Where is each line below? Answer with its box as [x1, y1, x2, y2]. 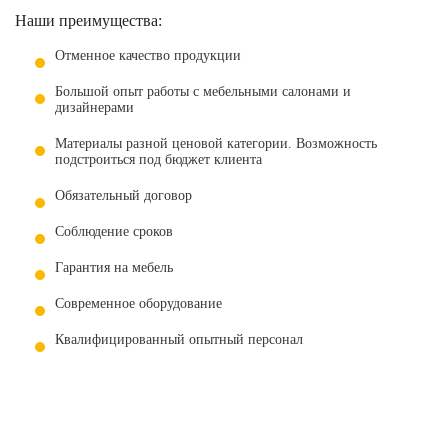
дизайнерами [55, 99, 134, 115]
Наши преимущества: [15, 11, 162, 29]
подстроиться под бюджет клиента [55, 151, 262, 167]
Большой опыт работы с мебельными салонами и [55, 83, 351, 99]
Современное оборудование [55, 295, 222, 311]
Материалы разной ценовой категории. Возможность [55, 135, 377, 151]
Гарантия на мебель [55, 259, 173, 275]
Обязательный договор [55, 187, 192, 203]
